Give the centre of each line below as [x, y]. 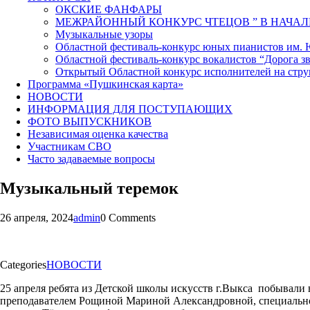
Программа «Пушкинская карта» [106, 84]
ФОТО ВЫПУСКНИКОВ [90, 121]
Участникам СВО [70, 146]
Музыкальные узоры [104, 34]
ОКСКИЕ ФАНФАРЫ [109, 9]
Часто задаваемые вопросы [91, 158]
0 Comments [128, 217]
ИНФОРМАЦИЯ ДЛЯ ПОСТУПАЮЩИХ [130, 109]
